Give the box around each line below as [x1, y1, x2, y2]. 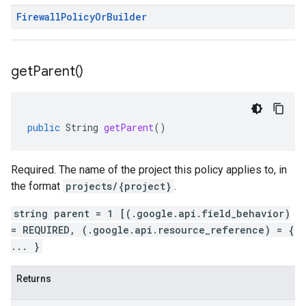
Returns [16, 273, 51, 284]
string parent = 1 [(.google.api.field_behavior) [14, 207, 290, 220]
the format [11, 180, 63, 193]
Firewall [16, 10, 61, 23]
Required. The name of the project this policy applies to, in [11, 163, 287, 176]
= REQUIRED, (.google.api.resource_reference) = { [11, 223, 294, 236]
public [27, 121, 60, 134]
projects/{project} [66, 180, 171, 193]
